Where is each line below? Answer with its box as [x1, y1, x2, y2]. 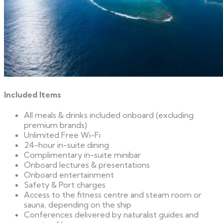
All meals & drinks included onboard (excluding [24, 110, 194, 120]
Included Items [4, 89, 61, 100]
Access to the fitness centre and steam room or [24, 189, 202, 200]
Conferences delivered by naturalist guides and [24, 209, 199, 220]
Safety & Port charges [24, 179, 106, 190]
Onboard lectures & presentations [24, 159, 150, 170]
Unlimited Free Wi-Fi [24, 129, 101, 140]
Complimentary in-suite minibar [24, 149, 141, 160]
